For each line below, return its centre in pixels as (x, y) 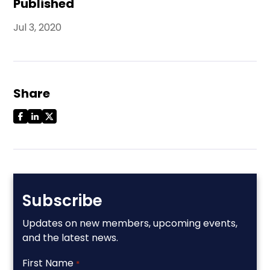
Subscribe (63, 201)
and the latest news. (71, 238)
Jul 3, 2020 (38, 27)
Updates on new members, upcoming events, (130, 223)
